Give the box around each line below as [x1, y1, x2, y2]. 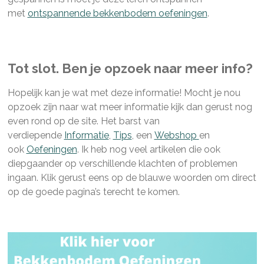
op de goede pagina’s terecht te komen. [7, 186, 180, 197]
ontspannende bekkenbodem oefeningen [27, 7, 207, 19]
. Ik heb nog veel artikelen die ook [77, 143, 220, 155]
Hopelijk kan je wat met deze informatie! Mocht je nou [7, 87, 240, 98]
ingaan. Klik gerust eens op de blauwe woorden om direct [7, 171, 256, 183]
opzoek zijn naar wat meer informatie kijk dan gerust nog [7, 101, 252, 113]
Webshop [154, 129, 199, 141]
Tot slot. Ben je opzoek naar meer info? [7, 60, 253, 76]
